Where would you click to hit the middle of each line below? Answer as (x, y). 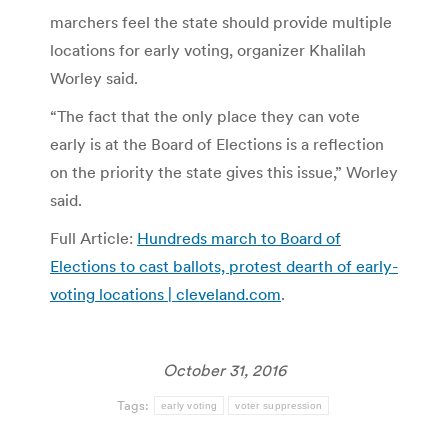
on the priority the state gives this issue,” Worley (224, 171)
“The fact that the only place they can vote (205, 115)
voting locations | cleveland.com (165, 293)
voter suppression (279, 405)
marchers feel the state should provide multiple (221, 21)
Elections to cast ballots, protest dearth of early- (224, 265)
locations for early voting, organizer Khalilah (208, 49)
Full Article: (93, 237)
